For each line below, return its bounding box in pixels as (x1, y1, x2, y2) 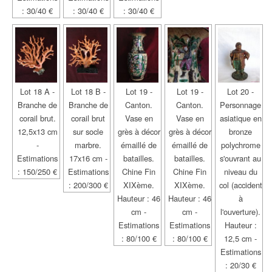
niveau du (223, 166, 257, 178)
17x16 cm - (69, 152, 107, 165)
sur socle (73, 126, 104, 138)
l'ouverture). (220, 206, 261, 218)
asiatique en (219, 112, 262, 124)
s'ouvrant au (220, 152, 262, 165)
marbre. (75, 139, 102, 151)
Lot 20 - (227, 86, 254, 98)
